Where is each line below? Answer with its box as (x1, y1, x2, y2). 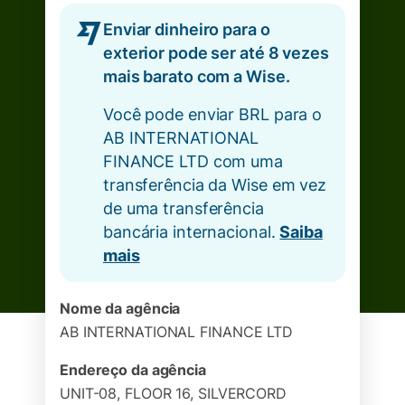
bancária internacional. (103, 222, 280, 241)
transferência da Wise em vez (103, 175, 326, 194)
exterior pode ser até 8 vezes (103, 43, 329, 62)
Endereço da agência (60, 361, 206, 379)
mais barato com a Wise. (103, 67, 290, 86)
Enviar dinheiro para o (103, 20, 270, 39)
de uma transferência (103, 199, 264, 218)
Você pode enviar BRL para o (103, 105, 323, 124)
